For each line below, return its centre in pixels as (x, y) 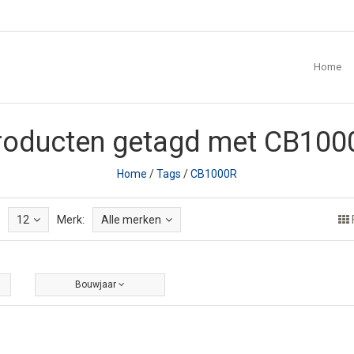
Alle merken (131, 219)
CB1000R (214, 173)
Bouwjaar (97, 284)
